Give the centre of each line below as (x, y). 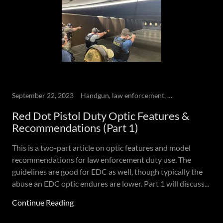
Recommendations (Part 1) (75, 128)
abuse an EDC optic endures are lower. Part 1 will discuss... (111, 183)
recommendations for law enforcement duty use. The (102, 160)
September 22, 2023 (43, 95)
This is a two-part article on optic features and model (101, 148)
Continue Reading (43, 202)
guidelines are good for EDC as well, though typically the (107, 171)
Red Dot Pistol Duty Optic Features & (101, 116)
